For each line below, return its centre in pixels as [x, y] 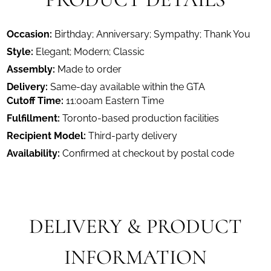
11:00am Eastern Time [115, 100]
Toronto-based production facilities [141, 118]
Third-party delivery [133, 135]
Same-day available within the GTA [128, 87]
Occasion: [30, 34]
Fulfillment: [34, 118]
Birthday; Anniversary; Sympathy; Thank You [153, 34]
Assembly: [31, 69]
